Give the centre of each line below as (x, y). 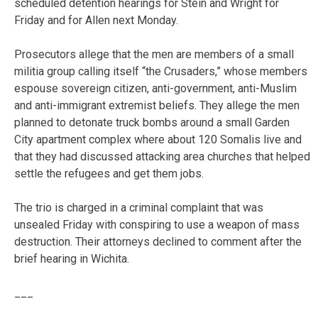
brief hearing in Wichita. (72, 258)
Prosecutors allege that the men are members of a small (154, 54)
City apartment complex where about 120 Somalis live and (158, 139)
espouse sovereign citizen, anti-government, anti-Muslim (155, 88)
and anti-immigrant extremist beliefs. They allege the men (157, 105)
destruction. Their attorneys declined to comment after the (158, 241)
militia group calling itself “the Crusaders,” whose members (161, 71)
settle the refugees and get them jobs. (109, 173)
